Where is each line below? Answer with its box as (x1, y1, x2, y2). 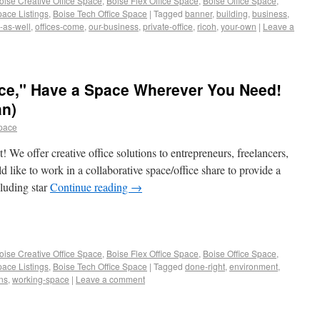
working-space (12, 273, 69, 285)
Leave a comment (76, 273, 145, 285)
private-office (143, 20, 193, 32)
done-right (185, 260, 225, 272)
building (216, 7, 248, 19)
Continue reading (50, 179, 131, 194)
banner (185, 7, 212, 19)
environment (229, 260, 278, 272)
